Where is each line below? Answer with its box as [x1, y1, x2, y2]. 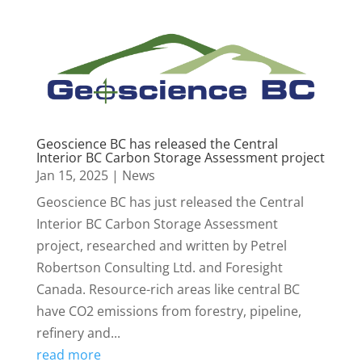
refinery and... [36, 324, 120, 343]
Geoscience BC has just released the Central [36, 193, 304, 212]
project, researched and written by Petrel [36, 237, 287, 255]
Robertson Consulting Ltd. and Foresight [36, 259, 283, 277]
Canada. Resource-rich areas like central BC [36, 280, 300, 299]
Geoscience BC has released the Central [36, 135, 278, 154]
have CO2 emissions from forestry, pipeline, [36, 302, 301, 321]
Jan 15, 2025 [36, 166, 108, 185]
